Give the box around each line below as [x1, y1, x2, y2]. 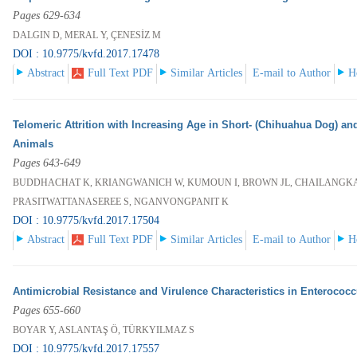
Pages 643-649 [13, 157, 81, 170]
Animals [13, 138, 54, 151]
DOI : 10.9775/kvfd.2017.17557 [13, 343, 160, 355]
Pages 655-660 [13, 304, 81, 317]
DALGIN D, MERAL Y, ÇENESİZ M [13, 29, 162, 41]
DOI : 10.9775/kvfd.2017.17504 [13, 214, 160, 227]
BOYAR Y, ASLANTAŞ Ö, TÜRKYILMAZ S [13, 324, 195, 336]
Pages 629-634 [13, 10, 81, 22]
